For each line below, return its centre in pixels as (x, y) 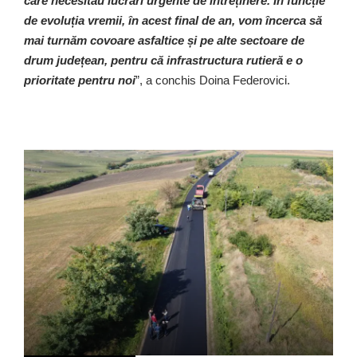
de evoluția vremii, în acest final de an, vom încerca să (173, 20)
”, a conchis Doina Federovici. (213, 80)
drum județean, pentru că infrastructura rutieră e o (163, 60)
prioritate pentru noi (80, 80)
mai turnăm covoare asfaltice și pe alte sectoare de (164, 40)
